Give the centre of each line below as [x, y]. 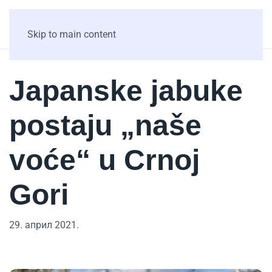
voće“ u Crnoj [104, 160]
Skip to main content [72, 34]
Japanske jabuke [126, 91]
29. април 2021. [44, 225]
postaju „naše [105, 125]
